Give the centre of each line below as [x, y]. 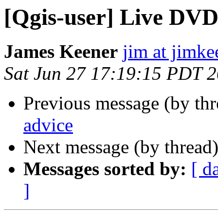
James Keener [61, 52]
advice [48, 125]
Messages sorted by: [105, 169]
